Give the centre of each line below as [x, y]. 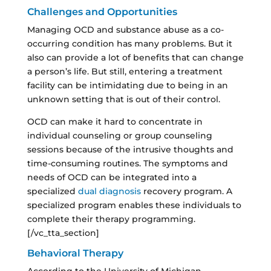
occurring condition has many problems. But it [129, 43]
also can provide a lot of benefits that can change [135, 57]
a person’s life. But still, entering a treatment [125, 71]
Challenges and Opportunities [102, 11]
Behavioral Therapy [75, 253]
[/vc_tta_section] [63, 233]
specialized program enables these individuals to [134, 205]
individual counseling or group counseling [119, 135]
